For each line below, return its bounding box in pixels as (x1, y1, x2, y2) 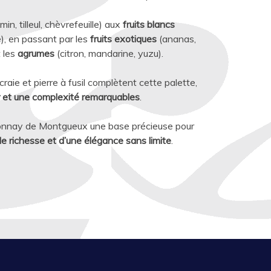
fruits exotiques (90, 33, 157, 45)
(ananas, (157, 33, 196, 45)
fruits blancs (123, 18, 175, 30)
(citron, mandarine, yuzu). (54, 47, 163, 59)
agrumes (18, 47, 54, 59)
